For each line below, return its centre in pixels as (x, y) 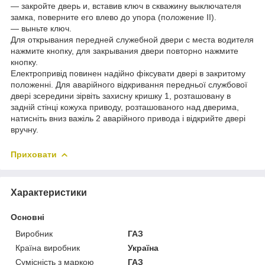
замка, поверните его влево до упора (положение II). (114, 17)
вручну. (25, 130)
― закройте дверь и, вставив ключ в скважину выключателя (126, 6)
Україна (143, 248)
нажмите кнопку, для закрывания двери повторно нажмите (125, 51)
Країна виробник (48, 248)
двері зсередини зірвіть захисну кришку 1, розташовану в (121, 96)
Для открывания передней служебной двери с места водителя (132, 40)
